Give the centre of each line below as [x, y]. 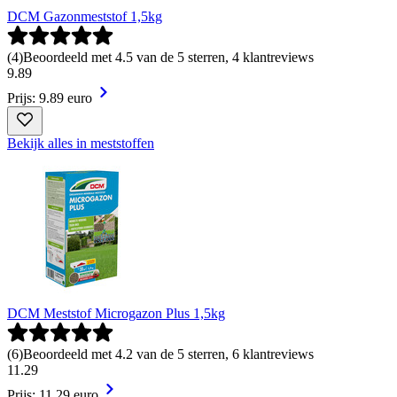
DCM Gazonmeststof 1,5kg [85, 16]
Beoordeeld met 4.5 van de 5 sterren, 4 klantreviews [168, 57]
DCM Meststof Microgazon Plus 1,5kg [116, 313]
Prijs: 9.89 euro [50, 97]
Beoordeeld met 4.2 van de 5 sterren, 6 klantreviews [168, 354]
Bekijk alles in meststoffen [81, 143]
